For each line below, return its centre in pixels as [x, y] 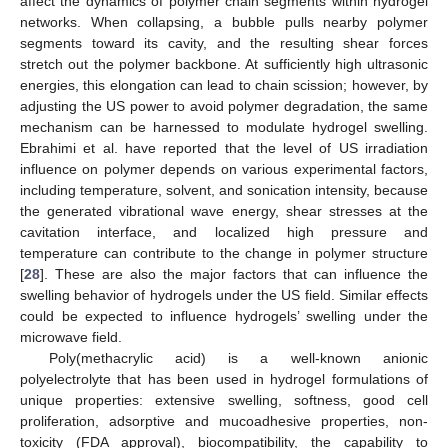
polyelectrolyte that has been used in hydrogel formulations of [224, 378]
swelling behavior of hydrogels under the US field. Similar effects [224, 294]
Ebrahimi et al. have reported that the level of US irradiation [224, 147]
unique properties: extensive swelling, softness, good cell [224, 399]
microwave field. [71, 336]
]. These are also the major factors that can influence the [234, 273]
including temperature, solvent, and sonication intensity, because [224, 189]
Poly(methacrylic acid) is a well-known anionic [238, 357]
